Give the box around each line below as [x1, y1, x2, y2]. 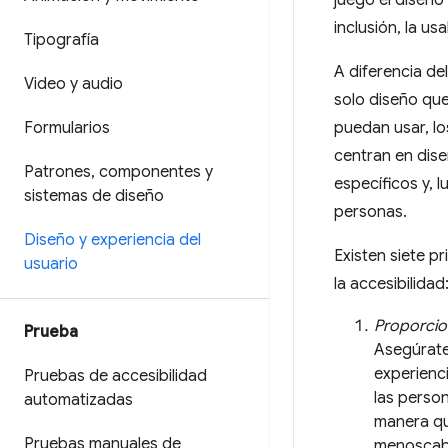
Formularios [24, 118, 110, 138]
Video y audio [24, 74, 123, 94]
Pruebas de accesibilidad [24, 366, 207, 386]
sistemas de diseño [24, 186, 164, 206]
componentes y [95, 162, 213, 182]
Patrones [24, 162, 91, 182]
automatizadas [24, 390, 133, 410]
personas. [334, 202, 407, 222]
